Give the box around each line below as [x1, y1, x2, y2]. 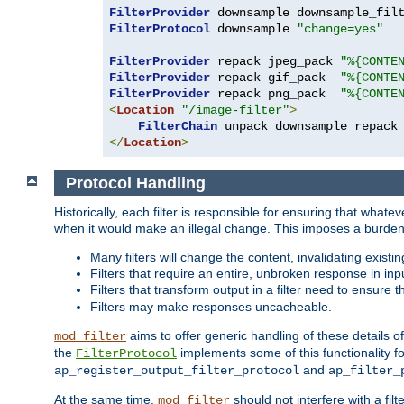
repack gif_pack [210, 69, 340, 85]
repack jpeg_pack [210, 53, 340, 69]
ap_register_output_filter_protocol [54, 363, 299, 379]
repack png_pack [210, 86, 340, 101]
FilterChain [138, 118, 217, 133]
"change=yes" [297, 21, 383, 36]
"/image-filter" [181, 102, 289, 117]
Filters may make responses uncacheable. [90, 299, 332, 315]
